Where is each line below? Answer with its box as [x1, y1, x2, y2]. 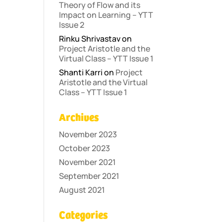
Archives [59, 112, 99, 124]
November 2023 [59, 129, 117, 140]
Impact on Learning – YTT [59, 9, 154, 20]
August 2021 [59, 184, 106, 195]
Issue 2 [59, 19, 85, 30]
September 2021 [59, 170, 120, 181]
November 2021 [59, 157, 116, 167]
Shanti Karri [59, 67, 103, 78]
